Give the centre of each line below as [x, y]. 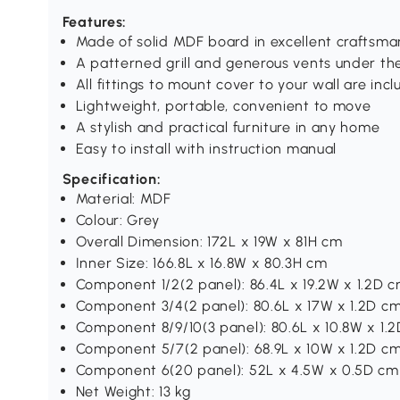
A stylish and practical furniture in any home [228, 128]
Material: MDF [123, 199]
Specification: [112, 179]
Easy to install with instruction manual [206, 149]
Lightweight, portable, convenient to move [223, 106]
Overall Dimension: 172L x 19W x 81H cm [209, 242]
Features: [95, 22]
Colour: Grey [118, 221]
